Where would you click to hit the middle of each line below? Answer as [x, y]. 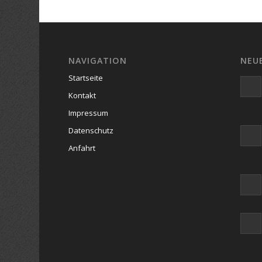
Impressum [89, 113]
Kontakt [82, 96]
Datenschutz [91, 131]
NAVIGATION [98, 61]
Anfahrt [82, 148]
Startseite [86, 78]
